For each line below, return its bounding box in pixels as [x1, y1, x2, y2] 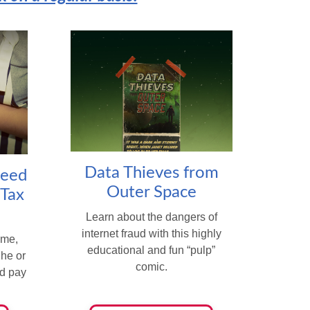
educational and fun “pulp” [87, 244, 216, 257]
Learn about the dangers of [85, 211, 217, 224]
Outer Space [106, 184, 197, 201]
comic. [135, 261, 167, 273]
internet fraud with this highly [81, 228, 221, 240]
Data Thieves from [84, 165, 219, 182]
